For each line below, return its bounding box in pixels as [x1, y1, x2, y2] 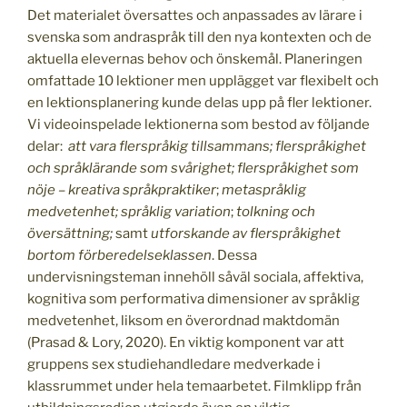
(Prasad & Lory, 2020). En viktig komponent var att [27, 334, 344, 352]
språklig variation [121, 203, 231, 221]
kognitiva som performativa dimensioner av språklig [27, 291, 360, 308]
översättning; [27, 225, 115, 243]
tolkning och [236, 203, 315, 221]
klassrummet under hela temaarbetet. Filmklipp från [27, 378, 362, 395]
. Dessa [212, 247, 257, 264]
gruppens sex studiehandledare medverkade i [27, 356, 321, 373]
